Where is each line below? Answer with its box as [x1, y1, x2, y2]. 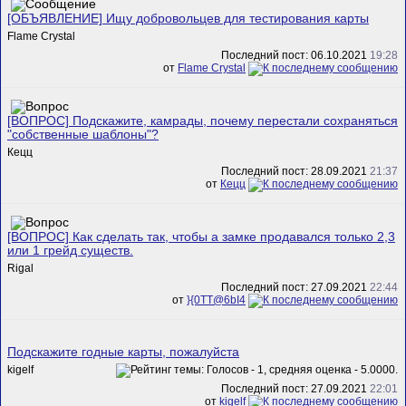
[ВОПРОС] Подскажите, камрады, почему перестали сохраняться [7, 113, 398, 128]
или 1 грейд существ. [7, 243, 133, 257]
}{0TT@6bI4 [187, 294, 246, 307]
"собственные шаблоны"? [7, 127, 159, 141]
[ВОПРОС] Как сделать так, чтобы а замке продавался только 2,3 [7, 229, 395, 244]
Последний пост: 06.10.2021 [221, 49, 370, 63]
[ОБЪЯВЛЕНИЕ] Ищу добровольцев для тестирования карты [7, 11, 369, 25]
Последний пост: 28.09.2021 [221, 165, 370, 179]
